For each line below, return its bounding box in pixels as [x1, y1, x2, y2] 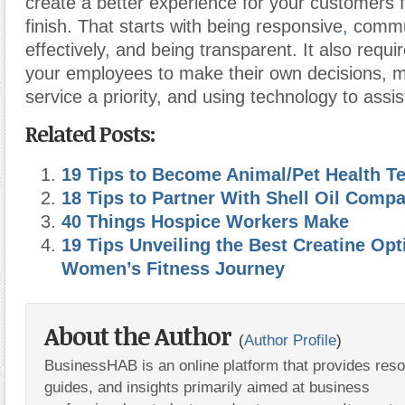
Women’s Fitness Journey [61, 259, 285, 278]
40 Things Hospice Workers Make [61, 212, 349, 231]
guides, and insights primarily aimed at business [44, 378, 370, 396]
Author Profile [244, 331, 336, 349]
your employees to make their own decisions [25, 63, 381, 83]
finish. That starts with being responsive [25, 16, 343, 36]
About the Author [44, 319, 236, 353]
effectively [25, 40, 105, 60]
